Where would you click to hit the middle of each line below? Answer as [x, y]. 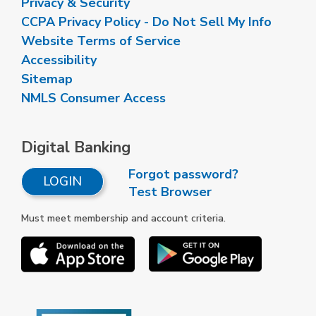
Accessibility [59, 60]
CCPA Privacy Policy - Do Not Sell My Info [146, 22]
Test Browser [170, 192]
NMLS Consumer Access [93, 98]
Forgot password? [183, 175]
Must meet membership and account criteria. [123, 219]
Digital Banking [76, 148]
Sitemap [47, 79]
